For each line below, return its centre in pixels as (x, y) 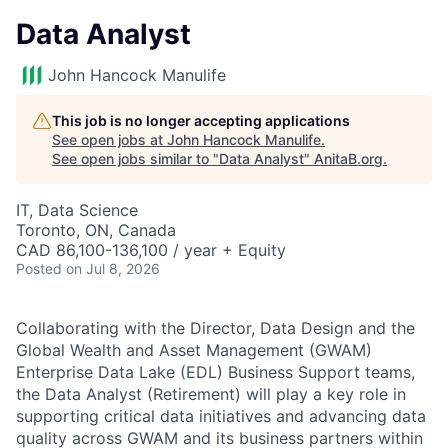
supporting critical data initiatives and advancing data (221, 416)
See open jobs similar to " (135, 158)
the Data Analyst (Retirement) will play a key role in (211, 394)
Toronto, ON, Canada (96, 230)
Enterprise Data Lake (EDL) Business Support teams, (215, 372)
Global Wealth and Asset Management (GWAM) (194, 350)
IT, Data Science (77, 210)
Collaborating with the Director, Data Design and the (215, 328)
